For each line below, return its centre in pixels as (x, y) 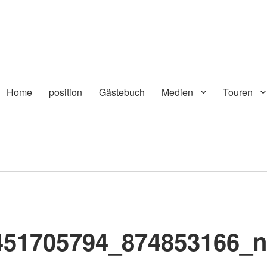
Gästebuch (122, 92)
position (65, 92)
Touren (237, 92)
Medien (177, 92)
